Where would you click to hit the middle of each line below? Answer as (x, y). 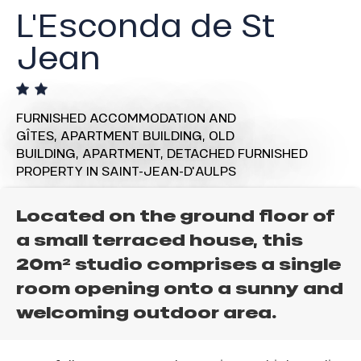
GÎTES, (38, 135)
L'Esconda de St (146, 25)
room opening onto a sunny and (180, 289)
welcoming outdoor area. (147, 313)
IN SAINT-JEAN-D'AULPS (161, 171)
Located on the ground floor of (176, 216)
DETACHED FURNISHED (237, 153)
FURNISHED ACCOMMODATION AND (126, 118)
